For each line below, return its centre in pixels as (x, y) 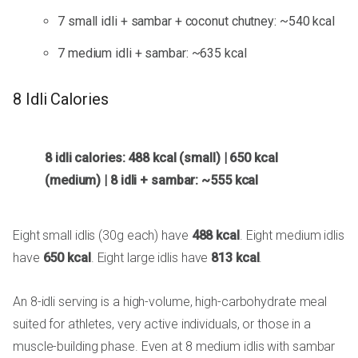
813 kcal (235, 258)
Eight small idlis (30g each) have (102, 236)
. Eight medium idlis (292, 236)
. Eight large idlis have (151, 258)
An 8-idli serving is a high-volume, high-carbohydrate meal (170, 302)
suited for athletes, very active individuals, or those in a (162, 324)
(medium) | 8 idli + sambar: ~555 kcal (152, 181)
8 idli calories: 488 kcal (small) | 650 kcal (161, 158)
